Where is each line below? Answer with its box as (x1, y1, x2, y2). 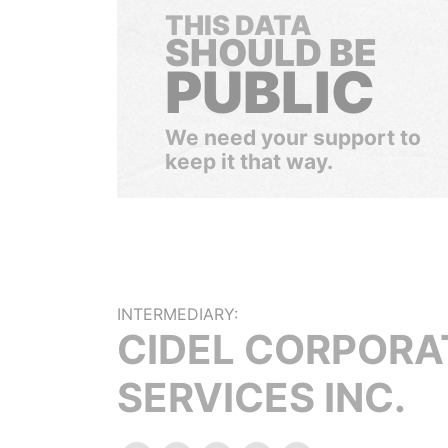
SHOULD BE (165, 30, 377, 75)
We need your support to (165, 125, 421, 150)
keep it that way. (165, 149, 333, 174)
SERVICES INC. (117, 373, 406, 422)
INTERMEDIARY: (117, 304, 238, 324)
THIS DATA (165, 9, 311, 42)
